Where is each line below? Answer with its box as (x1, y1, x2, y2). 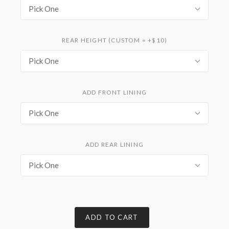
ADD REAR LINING (85, 140, 144, 148)
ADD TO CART (85, 213, 139, 221)
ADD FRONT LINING (82, 88, 147, 96)
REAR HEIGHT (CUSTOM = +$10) (61, 36, 168, 44)
